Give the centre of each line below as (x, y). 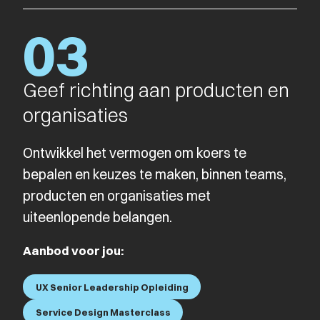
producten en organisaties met (117, 195)
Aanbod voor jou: (73, 250)
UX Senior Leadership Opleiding (112, 287)
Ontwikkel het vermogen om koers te (135, 152)
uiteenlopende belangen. (97, 217)
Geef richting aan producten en (156, 90)
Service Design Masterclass (103, 312)
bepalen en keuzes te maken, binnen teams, (155, 174)
